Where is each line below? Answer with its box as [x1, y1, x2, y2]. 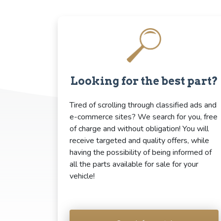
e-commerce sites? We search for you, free [70, 111, 218, 122]
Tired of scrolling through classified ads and [70, 99, 217, 110]
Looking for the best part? [70, 74, 218, 87]
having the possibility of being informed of [70, 147, 212, 158]
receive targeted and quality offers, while [70, 135, 209, 146]
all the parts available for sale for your [70, 158, 198, 170]
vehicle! [70, 170, 95, 182]
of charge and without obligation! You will [70, 123, 209, 134]
